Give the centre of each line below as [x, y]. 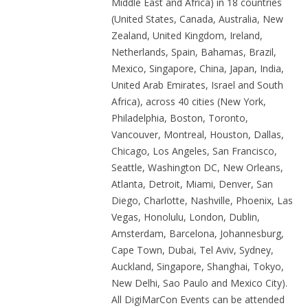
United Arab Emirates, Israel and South [198, 85]
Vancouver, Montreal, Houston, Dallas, [198, 134]
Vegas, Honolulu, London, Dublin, [186, 217]
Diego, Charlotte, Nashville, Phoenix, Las [202, 200]
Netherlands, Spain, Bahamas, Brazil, [194, 52]
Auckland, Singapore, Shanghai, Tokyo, [198, 266]
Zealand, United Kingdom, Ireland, [187, 35]
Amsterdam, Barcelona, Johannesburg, [198, 233]
